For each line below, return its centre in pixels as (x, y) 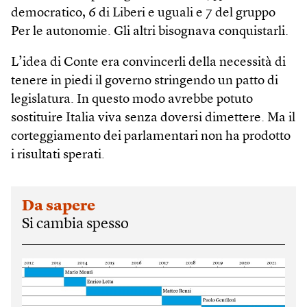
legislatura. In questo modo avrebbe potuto (132, 100)
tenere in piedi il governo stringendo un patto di (145, 81)
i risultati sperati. (58, 155)
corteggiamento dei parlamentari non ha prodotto (151, 137)
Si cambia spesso (75, 224)
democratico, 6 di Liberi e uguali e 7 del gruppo (143, 13)
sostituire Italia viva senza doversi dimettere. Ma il (153, 118)
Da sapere (59, 206)
